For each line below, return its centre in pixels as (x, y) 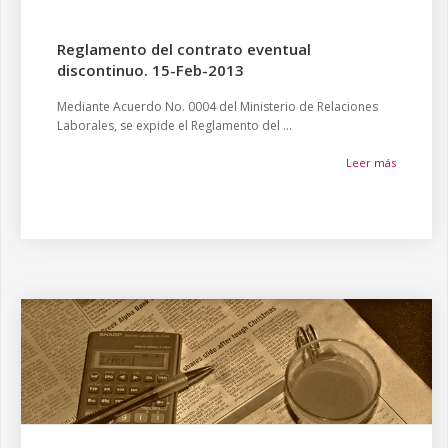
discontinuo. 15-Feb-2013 (150, 70)
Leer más (371, 162)
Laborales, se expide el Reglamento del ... (174, 125)
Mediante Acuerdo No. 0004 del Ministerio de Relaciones (217, 106)
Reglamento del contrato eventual (184, 49)
